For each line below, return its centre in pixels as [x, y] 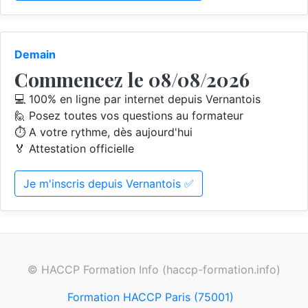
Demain [35, 54]
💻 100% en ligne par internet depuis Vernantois [137, 99]
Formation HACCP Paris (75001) [151, 297]
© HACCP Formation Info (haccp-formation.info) [154, 269]
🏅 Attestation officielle [74, 148]
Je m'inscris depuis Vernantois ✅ [109, 184]
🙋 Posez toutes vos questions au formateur [129, 115]
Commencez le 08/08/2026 [132, 79]
